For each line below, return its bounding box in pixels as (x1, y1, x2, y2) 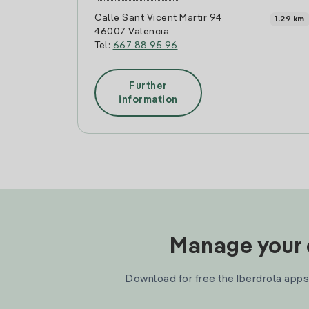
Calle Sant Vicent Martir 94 (94, 13, 222, 23)
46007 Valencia (94, 27, 169, 37)
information (119, 94, 178, 105)
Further (129, 81, 168, 91)
